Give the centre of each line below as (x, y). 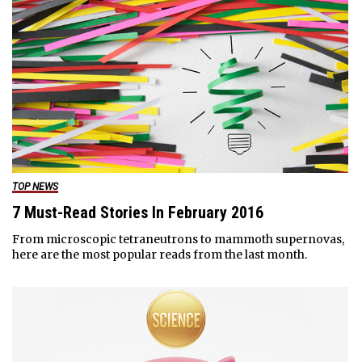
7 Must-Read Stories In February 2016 (137, 212)
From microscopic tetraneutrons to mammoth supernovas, (178, 239)
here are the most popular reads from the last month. (159, 254)
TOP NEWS (35, 186)
